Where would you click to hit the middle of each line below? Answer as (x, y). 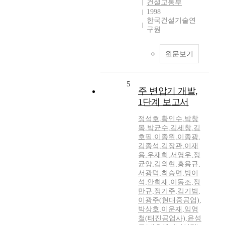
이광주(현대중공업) (169, 200)
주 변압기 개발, (168, 91)
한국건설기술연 (171, 21)
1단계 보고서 (163, 102)
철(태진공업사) (162, 218)
